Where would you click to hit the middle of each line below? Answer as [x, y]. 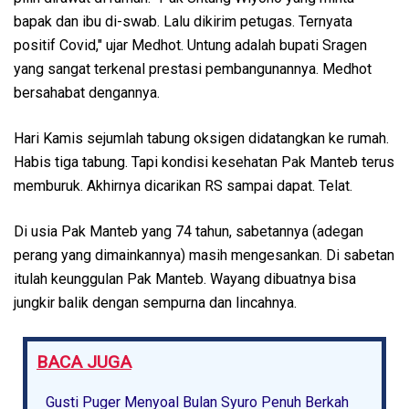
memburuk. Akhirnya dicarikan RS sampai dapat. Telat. [183, 185]
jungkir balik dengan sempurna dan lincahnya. [155, 302]
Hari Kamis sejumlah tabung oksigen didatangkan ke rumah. [201, 138]
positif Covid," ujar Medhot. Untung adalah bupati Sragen [190, 45]
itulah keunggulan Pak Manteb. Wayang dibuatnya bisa [185, 278]
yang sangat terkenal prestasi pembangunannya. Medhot [193, 68]
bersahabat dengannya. [87, 92]
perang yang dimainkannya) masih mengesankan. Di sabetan [204, 255]
